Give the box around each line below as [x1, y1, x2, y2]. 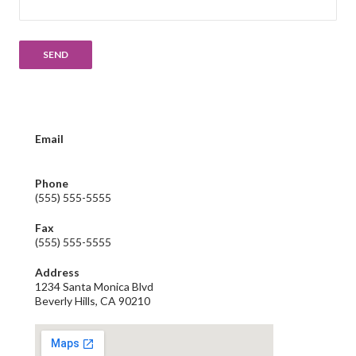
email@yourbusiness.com [35, 146, 160, 161]
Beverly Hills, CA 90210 [35, 294, 150, 308]
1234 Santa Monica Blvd [35, 280, 153, 294]
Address [35, 265, 79, 280]
